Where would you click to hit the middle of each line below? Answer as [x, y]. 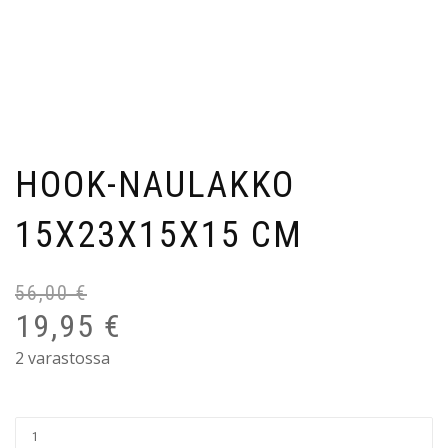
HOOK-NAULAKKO [155, 184]
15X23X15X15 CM [159, 234]
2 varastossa [62, 357]
